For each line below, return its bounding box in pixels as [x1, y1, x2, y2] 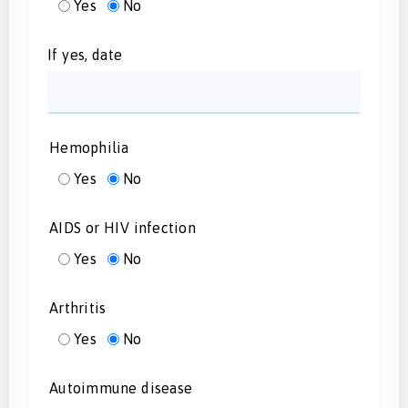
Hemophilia [49, 138, 129, 156]
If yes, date [47, 46, 122, 63]
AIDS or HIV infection [49, 219, 196, 236]
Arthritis [49, 299, 107, 316]
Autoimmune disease [49, 379, 192, 396]
